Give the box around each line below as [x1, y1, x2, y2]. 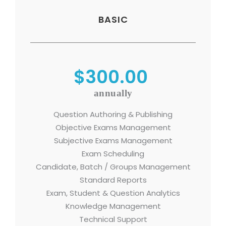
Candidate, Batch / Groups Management [35, 161, 191, 172]
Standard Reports [79, 175, 147, 185]
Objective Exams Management [55, 122, 171, 133]
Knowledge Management [65, 201, 161, 211]
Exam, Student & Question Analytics [46, 188, 180, 198]
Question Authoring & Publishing [53, 109, 173, 120]
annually [93, 88, 133, 98]
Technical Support [79, 214, 147, 224]
